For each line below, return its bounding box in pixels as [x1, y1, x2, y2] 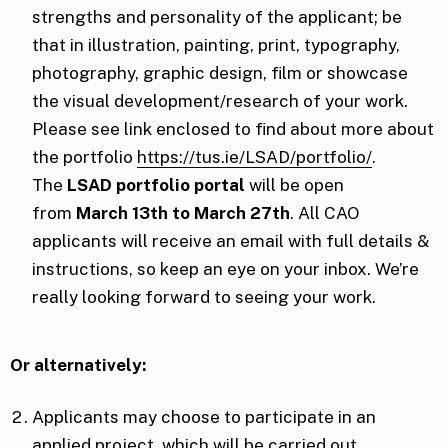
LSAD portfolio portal [67, 175, 250, 196]
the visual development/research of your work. [32, 91, 409, 112]
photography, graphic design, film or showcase [32, 63, 409, 84]
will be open [249, 175, 345, 196]
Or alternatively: [10, 355, 146, 376]
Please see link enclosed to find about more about [32, 119, 435, 140]
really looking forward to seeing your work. [32, 287, 381, 308]
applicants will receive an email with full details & [32, 231, 431, 252]
